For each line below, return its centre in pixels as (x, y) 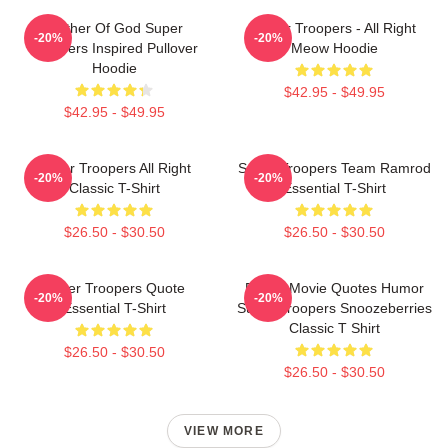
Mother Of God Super (114, 27)
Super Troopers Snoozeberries (334, 307)
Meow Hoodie (334, 47)
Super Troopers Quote (114, 287)
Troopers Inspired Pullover (114, 47)
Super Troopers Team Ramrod (334, 167)
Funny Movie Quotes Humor (334, 287)
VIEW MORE (224, 430)
